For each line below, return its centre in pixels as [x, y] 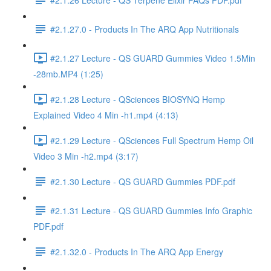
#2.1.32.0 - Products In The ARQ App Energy [137, 251]
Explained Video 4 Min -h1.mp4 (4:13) [106, 115]
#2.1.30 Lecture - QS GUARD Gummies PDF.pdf [143, 181]
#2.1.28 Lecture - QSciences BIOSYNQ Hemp [138, 99]
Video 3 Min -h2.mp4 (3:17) [86, 156]
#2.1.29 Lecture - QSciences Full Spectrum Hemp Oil [152, 140]
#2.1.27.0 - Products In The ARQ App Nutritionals [145, 29]
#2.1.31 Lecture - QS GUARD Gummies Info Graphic [151, 210]
